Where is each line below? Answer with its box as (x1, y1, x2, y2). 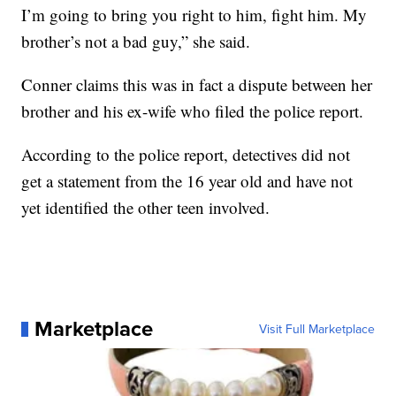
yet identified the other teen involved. (21, 196, 270, 219)
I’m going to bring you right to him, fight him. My (21, 4, 368, 27)
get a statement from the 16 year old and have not (21, 170, 354, 193)
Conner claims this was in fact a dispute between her (21, 73, 373, 96)
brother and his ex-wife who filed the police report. (21, 100, 364, 123)
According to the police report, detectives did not (21, 143, 351, 166)
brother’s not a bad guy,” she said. (21, 30, 251, 53)
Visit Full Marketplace (258, 320, 375, 339)
